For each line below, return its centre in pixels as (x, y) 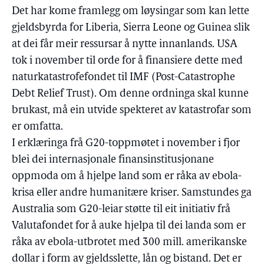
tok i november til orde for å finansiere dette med (127, 61)
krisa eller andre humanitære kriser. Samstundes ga (132, 193)
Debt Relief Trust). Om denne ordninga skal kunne (130, 94)
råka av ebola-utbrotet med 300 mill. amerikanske (129, 242)
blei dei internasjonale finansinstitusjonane (113, 160)
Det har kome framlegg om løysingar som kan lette (131, 11)
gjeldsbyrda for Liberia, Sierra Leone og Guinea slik (131, 28)
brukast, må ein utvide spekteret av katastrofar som (132, 110)
